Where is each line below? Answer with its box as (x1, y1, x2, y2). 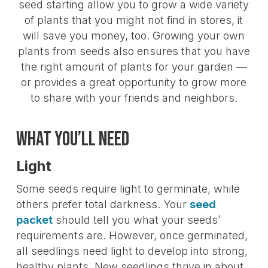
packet (16, 213, 53, 226)
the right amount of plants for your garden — (20, 60, 247, 73)
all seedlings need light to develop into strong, (16, 244, 248, 257)
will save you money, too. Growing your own (23, 29, 245, 42)
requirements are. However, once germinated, (16, 229, 248, 242)
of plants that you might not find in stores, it (25, 13, 243, 26)
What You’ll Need (16, 126, 129, 151)
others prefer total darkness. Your (16, 197, 190, 211)
